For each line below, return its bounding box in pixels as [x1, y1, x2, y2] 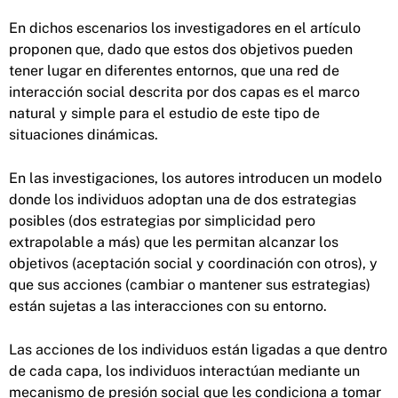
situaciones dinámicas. [9, 125, 158, 143]
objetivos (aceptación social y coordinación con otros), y [9, 254, 378, 272]
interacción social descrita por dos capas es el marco [9, 83, 360, 100]
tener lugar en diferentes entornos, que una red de [9, 61, 339, 79]
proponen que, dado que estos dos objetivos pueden [9, 40, 353, 58]
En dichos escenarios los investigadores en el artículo [9, 19, 361, 36]
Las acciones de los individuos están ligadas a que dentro [9, 340, 387, 358]
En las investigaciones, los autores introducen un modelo [9, 169, 382, 187]
